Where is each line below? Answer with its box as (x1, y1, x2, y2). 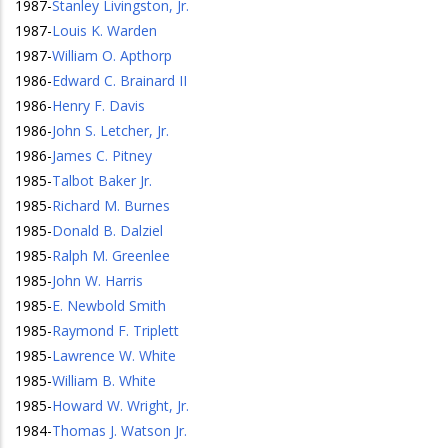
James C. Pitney (52, 146, 152, 165)
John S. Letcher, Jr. (52, 121, 169, 140)
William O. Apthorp (52, 46, 172, 65)
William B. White (52, 371, 156, 390)
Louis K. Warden (52, 21, 157, 40)
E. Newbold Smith (52, 296, 166, 315)
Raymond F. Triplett (52, 321, 179, 340)
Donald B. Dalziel (52, 221, 163, 240)
